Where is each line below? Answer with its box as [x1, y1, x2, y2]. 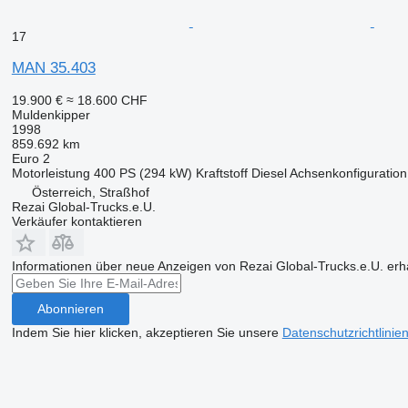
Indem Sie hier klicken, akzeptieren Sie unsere [11, 324, 282, 340]
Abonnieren [36, 301, 104, 317]
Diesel [250, 165, 287, 180]
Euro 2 [11, 150, 50, 166]
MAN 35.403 [11, 58, 96, 76]
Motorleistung [11, 165, 90, 180]
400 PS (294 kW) [93, 165, 192, 180]
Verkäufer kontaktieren [11, 213, 142, 229]
